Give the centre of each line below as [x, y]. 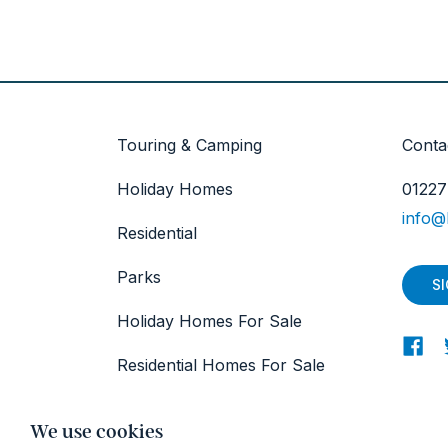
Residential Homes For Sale [221, 365]
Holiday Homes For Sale [209, 321]
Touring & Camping [189, 145]
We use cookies [96, 431]
